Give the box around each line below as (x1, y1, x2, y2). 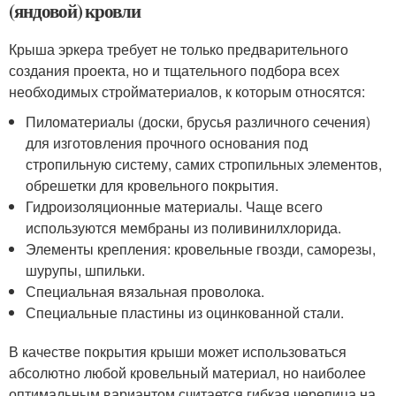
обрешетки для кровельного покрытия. (26, 175, 279, 196)
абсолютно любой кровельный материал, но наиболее (9, 362, 366, 384)
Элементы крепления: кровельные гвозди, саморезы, (26, 239, 377, 260)
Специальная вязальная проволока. (26, 281, 265, 302)
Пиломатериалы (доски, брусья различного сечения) (26, 111, 371, 133)
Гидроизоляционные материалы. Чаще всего (26, 196, 324, 217)
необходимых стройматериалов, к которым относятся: (9, 81, 365, 103)
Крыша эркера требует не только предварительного (9, 39, 348, 60)
